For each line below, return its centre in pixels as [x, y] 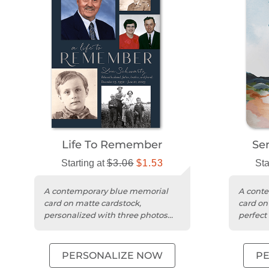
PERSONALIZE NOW [112, 256]
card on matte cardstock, [92, 203]
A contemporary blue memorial [106, 191]
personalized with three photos [106, 215]
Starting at [84, 163]
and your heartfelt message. [99, 227]
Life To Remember [112, 145]
